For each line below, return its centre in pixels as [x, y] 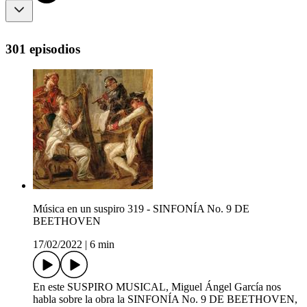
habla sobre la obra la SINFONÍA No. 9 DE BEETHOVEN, [165, 299]
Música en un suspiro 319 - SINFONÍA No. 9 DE [141, 209]
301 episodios [43, 49]
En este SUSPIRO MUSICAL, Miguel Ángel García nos [157, 287]
